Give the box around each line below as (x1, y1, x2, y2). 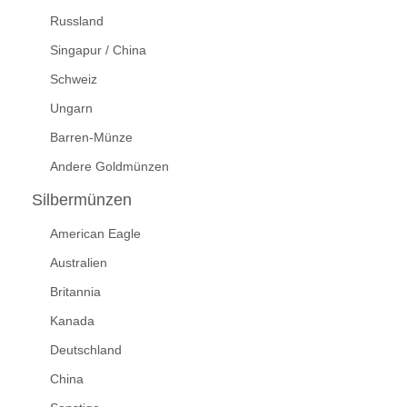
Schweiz (50, 72, 97, 87)
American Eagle (50, 226, 141, 242)
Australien (50, 255, 107, 271)
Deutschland (50, 342, 122, 358)
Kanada (50, 313, 94, 329)
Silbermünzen (32, 191, 132, 210)
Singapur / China (50, 43, 146, 58)
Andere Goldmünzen (50, 159, 169, 174)
